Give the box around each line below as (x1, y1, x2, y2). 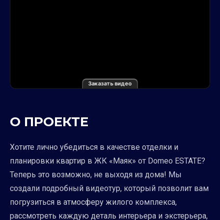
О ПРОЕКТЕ (10, 113, 88, 130)
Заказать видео (88, 80, 132, 87)
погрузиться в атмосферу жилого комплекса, (10, 197, 177, 207)
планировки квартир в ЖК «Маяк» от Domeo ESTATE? (10, 156, 205, 165)
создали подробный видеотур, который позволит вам (10, 183, 209, 193)
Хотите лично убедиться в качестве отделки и (10, 142, 178, 152)
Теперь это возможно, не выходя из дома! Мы (10, 169, 182, 179)
